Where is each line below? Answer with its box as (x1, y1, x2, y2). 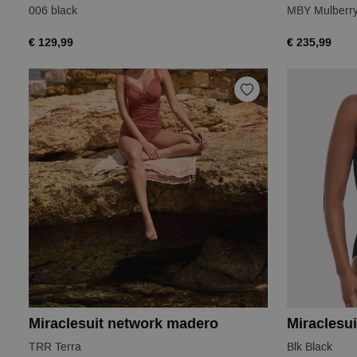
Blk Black (287, 339, 332, 355)
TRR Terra (29, 339, 81, 355)
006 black (29, 3, 77, 18)
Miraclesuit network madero (29, 314, 218, 334)
